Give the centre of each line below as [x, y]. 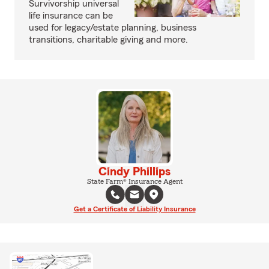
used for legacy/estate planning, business [113, 28]
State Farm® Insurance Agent [134, 181]
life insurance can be [71, 16]
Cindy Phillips [134, 172]
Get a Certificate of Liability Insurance [134, 209]
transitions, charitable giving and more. [108, 40]
